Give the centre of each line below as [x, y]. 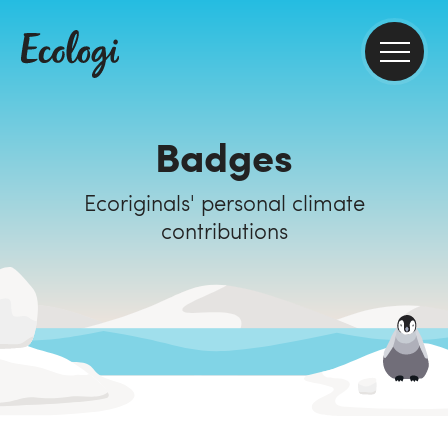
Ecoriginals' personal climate [142, 202]
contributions [224, 230]
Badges [224, 155]
